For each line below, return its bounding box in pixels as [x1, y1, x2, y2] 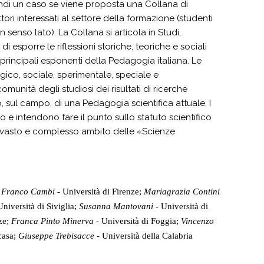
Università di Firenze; [62, 187, 144, 196]
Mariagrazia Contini [144, 187, 220, 196]
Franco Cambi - [1, 187, 62, 196]
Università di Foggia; [101, 216, 181, 226]
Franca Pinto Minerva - [11, 216, 101, 226]
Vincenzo [181, 216, 214, 226]
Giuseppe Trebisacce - [18, 231, 102, 240]
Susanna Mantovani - [79, 202, 161, 211]
